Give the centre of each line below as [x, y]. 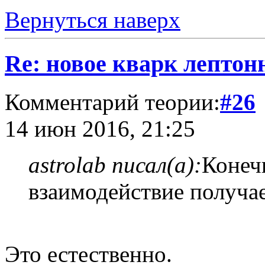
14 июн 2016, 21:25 [100, 129]
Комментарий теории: [112, 102]
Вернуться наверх [93, 20]
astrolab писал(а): [115, 165]
